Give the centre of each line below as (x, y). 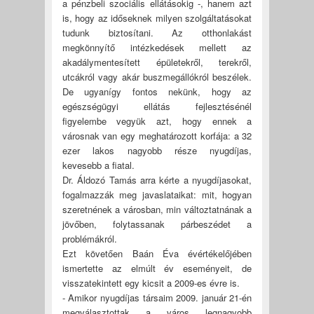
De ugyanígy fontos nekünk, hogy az (157, 91)
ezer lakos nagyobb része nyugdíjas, (157, 150)
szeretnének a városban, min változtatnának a (157, 209)
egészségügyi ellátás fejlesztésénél (157, 106)
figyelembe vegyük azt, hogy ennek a (157, 121)
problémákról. (89, 238)
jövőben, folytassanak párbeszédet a (157, 224)
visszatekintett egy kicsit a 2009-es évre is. (151, 282)
